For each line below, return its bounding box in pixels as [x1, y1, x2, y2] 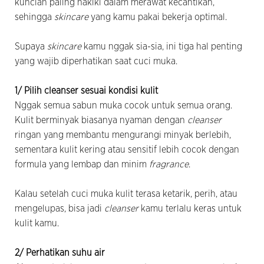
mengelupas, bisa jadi [15, 203, 104, 213]
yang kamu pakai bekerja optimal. [91, 12, 227, 22]
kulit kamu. [15, 218, 59, 228]
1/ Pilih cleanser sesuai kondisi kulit [15, 85, 158, 95]
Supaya [15, 41, 47, 51]
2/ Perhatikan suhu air [15, 247, 105, 258]
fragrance [149, 159, 189, 169]
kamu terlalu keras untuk [141, 203, 242, 213]
